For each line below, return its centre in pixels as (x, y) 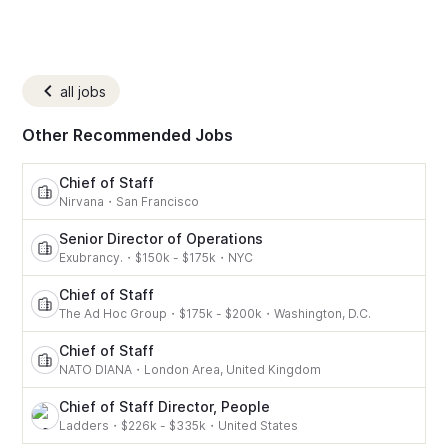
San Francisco (158, 202)
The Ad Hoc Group (113, 314)
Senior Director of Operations (161, 239)
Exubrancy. (91, 258)
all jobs (83, 91)
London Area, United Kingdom (233, 370)
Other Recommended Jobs (128, 135)
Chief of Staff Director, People (165, 407)
